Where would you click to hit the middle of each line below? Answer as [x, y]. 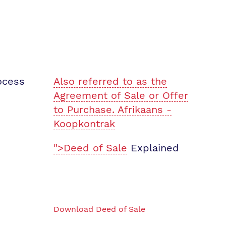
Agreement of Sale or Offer [121, 95]
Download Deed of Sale [99, 209]
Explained [153, 148]
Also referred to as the [110, 81]
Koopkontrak [84, 124]
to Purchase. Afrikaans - [112, 109]
